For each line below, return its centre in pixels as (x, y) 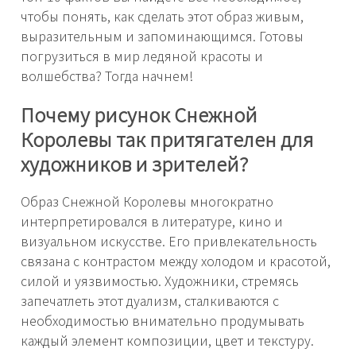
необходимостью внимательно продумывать (163, 321)
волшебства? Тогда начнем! (107, 76)
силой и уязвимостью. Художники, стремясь (160, 281)
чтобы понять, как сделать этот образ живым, (162, 16)
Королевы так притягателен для (167, 139)
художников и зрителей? (134, 164)
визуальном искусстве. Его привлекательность (169, 241)
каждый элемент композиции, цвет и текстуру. (167, 341)
